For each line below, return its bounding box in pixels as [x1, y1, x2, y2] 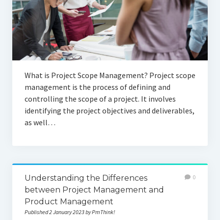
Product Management [24, 196, 113, 206]
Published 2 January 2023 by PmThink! [24, 208, 115, 216]
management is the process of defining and [24, 82, 170, 92]
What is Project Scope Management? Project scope [24, 70, 195, 80]
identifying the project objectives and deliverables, [24, 105, 194, 115]
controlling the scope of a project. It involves [24, 93, 176, 104]
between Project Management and [24, 185, 164, 194]
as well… [24, 117, 55, 127]
